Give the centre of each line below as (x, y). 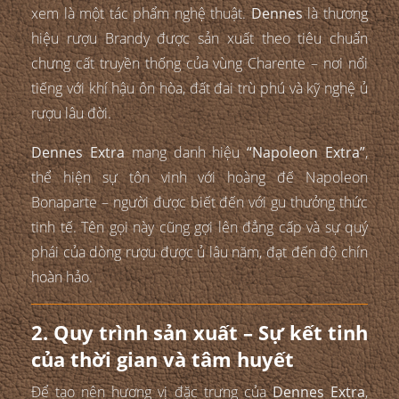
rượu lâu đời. (71, 113)
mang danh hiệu (186, 152)
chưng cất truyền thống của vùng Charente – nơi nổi (199, 63)
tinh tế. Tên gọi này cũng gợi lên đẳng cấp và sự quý (199, 227)
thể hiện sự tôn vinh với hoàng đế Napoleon (199, 177)
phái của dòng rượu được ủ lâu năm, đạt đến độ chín (199, 252)
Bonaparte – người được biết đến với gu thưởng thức (199, 202)
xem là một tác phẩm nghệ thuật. (141, 13)
